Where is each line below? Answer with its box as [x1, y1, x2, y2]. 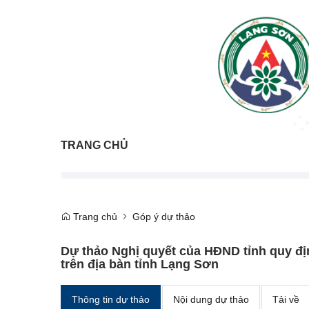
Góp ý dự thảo [132, 210, 195, 222]
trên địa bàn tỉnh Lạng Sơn [61, 257, 219, 271]
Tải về [272, 293, 299, 305]
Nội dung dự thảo [173, 293, 249, 305]
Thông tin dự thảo [72, 293, 150, 305]
